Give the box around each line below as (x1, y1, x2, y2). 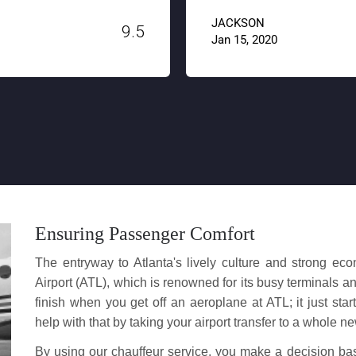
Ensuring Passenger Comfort (35, 223, 255, 244)
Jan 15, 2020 (57, 33, 124, 47)
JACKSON (57, 16, 111, 30)
